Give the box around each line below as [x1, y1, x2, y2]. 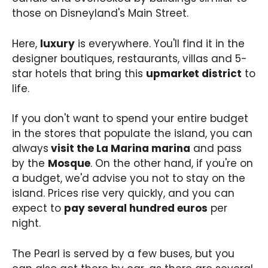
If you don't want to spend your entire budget [12, 111, 248, 126]
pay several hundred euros [64, 201, 208, 216]
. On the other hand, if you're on [90, 156, 253, 171]
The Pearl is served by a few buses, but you [12, 246, 234, 261]
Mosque [48, 156, 90, 171]
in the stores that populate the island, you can [12, 126, 252, 141]
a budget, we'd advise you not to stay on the [12, 171, 245, 186]
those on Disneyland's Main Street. [12, 6, 188, 21]
